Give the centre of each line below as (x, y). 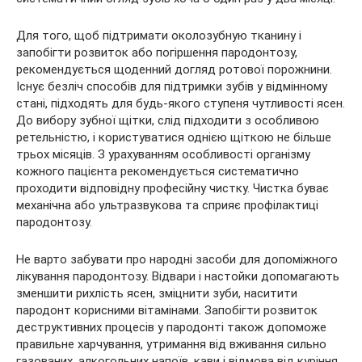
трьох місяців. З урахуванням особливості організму (163, 154)
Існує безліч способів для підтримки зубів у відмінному (172, 86)
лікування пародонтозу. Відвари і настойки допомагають (178, 276)
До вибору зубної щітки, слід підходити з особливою (168, 120)
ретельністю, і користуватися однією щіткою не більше (174, 137)
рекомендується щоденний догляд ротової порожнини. (174, 69)
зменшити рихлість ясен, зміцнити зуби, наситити (157, 293)
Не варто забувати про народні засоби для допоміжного (177, 259)
